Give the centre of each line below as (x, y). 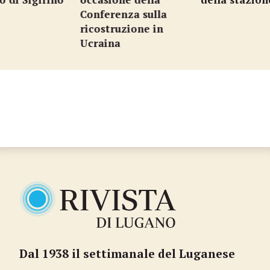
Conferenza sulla (123, 14)
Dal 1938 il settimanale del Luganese (127, 253)
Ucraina (100, 43)
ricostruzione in (121, 29)
